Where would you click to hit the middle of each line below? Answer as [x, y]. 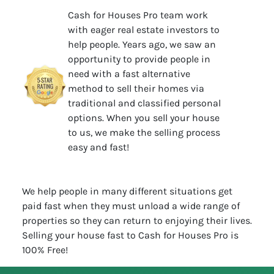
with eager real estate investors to [144, 29]
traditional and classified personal [145, 103]
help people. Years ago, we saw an [142, 44]
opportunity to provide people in [139, 59]
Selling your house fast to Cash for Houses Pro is [130, 235]
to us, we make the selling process [144, 132]
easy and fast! [99, 147]
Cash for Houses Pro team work [138, 15]
